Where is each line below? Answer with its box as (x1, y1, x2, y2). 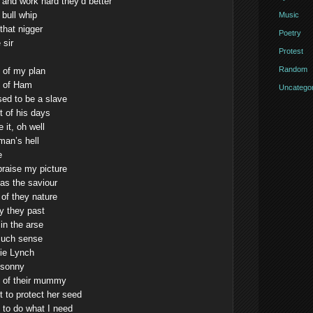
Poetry (278, 29, 301, 37)
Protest (278, 47, 303, 55)
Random (278, 65, 307, 73)
